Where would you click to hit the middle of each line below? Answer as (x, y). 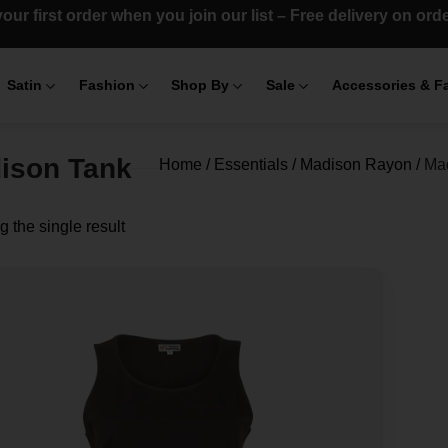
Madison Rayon (355, 164)
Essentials (250, 164)
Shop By (200, 85)
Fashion (106, 85)
